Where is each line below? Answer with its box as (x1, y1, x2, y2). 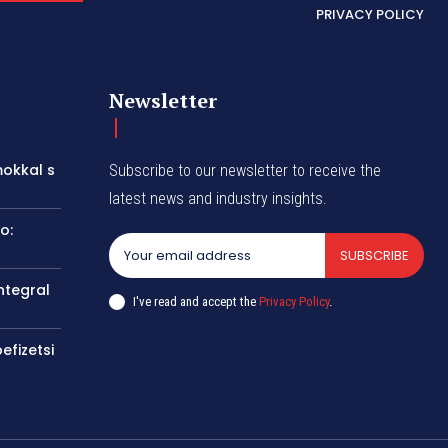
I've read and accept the (133, 293, 260, 309)
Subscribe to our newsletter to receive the (109, 161, 382, 181)
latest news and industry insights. (109, 189, 328, 209)
